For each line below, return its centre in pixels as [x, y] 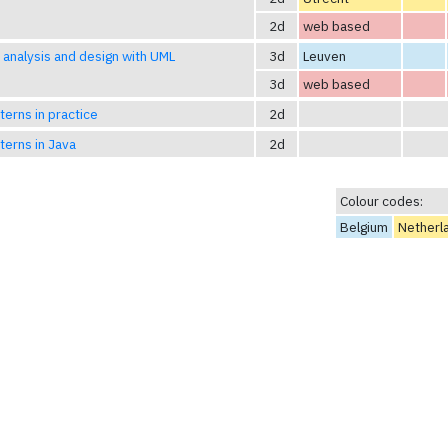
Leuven [324, 55]
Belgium [364, 227]
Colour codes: [381, 201]
